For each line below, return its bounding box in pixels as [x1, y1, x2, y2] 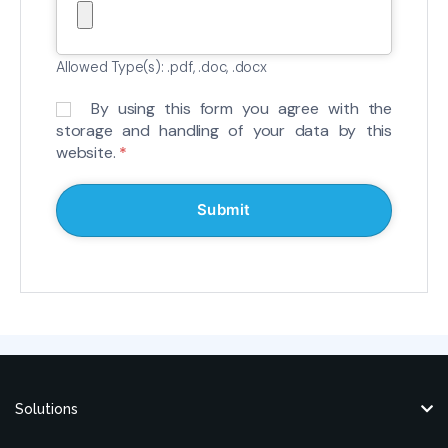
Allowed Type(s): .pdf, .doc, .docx [56, 57, 267, 76]
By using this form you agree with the [91, 97, 392, 119]
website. [56, 141, 120, 163]
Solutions [15, 401, 78, 417]
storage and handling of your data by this [56, 119, 392, 141]
